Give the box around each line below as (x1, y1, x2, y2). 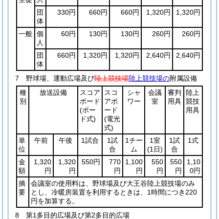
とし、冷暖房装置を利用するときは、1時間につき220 (31, 188, 197, 196)
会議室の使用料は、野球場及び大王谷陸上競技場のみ (31, 179, 195, 187)
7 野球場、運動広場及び (15, 74, 94, 82)
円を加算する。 (31, 197, 79, 205)
